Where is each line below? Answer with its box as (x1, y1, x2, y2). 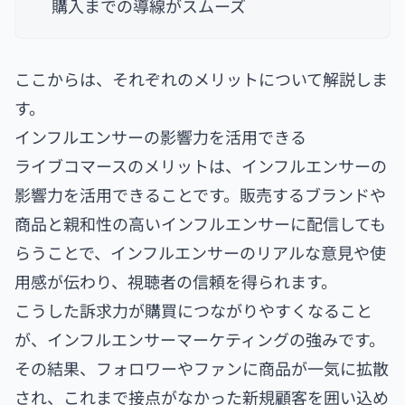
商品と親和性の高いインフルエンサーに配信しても (14, 211, 386, 235)
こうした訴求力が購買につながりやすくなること (14, 297, 372, 322)
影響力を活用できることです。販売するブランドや (14, 182, 386, 206)
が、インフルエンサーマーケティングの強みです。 (14, 326, 385, 351)
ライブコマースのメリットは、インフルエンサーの (14, 153, 387, 177)
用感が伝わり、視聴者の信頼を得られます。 (14, 268, 337, 293)
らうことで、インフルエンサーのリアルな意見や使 (14, 240, 386, 264)
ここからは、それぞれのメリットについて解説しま (14, 66, 388, 90)
